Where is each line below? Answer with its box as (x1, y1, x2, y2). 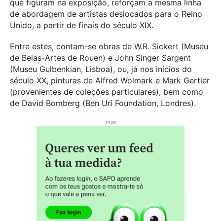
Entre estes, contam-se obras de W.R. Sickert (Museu (10, 41, 208, 52)
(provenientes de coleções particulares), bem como (10, 87, 203, 97)
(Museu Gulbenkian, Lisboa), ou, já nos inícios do (10, 64, 192, 74)
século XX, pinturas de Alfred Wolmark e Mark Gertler (10, 75, 210, 86)
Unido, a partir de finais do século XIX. (10, 20, 153, 30)
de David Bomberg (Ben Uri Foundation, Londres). (10, 98, 196, 109)
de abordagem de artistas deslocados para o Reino (10, 8, 202, 19)
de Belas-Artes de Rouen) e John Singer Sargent (10, 53, 191, 63)
